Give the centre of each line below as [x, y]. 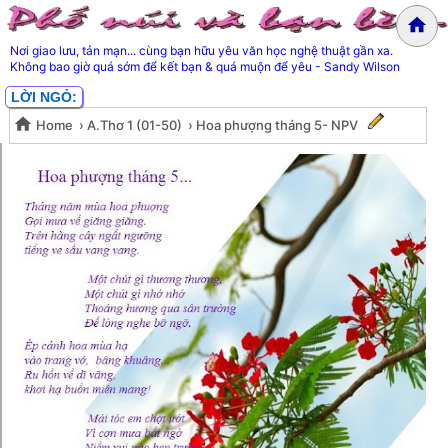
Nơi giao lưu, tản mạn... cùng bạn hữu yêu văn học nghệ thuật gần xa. [201, 51]
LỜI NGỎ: [44, 97]
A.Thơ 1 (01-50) [134, 125]
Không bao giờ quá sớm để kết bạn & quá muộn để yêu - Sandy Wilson [205, 67]
